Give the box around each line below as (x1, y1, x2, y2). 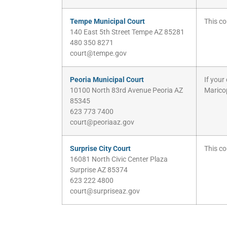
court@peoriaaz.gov (70, 118, 134, 127)
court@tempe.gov (70, 49, 127, 58)
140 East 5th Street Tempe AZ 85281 (70, 28, 184, 37)
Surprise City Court (70, 144, 131, 154)
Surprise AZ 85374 (70, 166, 128, 175)
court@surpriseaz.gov (70, 187, 140, 196)
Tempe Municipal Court (70, 17, 145, 26)
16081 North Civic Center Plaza (70, 155, 168, 164)
